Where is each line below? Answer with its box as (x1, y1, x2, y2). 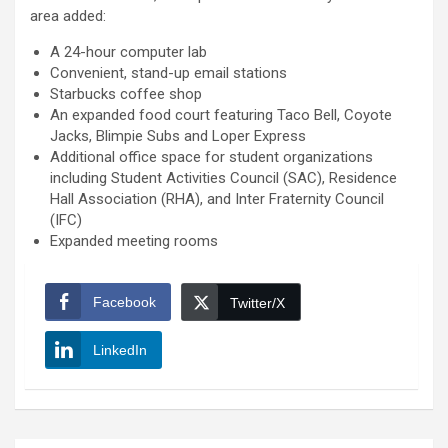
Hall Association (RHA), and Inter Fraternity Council (50, 190, 384, 209)
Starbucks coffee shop (50, 85, 202, 104)
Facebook (93, 294, 156, 311)
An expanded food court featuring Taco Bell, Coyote (50, 106, 392, 125)
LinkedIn (93, 342, 147, 359)
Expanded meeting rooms (50, 232, 218, 251)
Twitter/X (230, 295, 285, 312)
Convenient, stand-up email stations (50, 64, 287, 83)
